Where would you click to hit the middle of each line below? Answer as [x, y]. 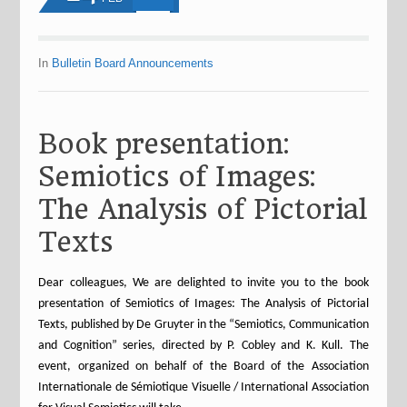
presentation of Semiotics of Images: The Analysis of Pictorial [203, 304]
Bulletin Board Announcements [133, 63]
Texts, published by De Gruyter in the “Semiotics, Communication [203, 325]
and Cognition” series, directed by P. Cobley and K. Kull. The [203, 346]
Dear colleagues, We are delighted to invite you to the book [203, 283]
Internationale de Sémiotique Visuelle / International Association [203, 387]
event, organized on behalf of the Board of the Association [203, 367]
